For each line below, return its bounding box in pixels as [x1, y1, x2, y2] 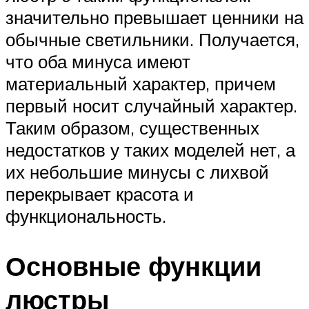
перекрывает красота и [6, 183, 194, 206]
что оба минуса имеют [6, 50, 190, 73]
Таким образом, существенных [6, 117, 259, 139]
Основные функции [6, 249, 261, 283]
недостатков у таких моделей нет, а [6, 139, 295, 161]
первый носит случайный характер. [6, 94, 297, 117]
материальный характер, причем [6, 72, 276, 95]
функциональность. [6, 205, 166, 228]
